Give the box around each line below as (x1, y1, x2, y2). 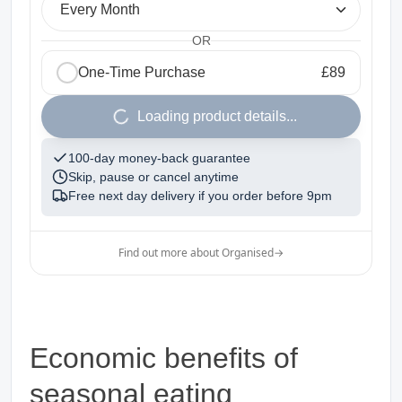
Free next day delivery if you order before (68, 188, 303, 203)
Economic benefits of (30, 341, 298, 374)
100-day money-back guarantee (68, 150, 250, 165)
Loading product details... (137, 108, 297, 124)
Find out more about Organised (118, 244, 274, 260)
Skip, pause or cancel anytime (68, 169, 239, 184)
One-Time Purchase (78, 64, 205, 80)
